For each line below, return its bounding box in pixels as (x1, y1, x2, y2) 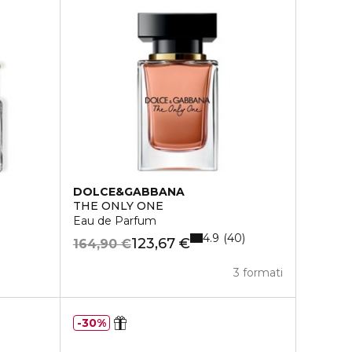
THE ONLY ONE (72, 199, 163, 213)
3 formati (233, 266, 283, 280)
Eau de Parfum (72, 214, 156, 228)
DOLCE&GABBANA (72, 185, 185, 199)
